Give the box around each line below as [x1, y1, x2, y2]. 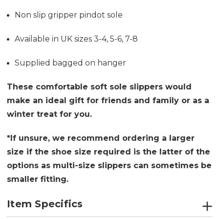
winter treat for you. [7, 109, 92, 119]
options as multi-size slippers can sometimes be [7, 160, 212, 170]
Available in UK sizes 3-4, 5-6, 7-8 [15, 34, 138, 44]
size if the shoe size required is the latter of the [7, 147, 210, 156]
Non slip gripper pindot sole [15, 10, 123, 20]
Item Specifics [7, 197, 83, 210]
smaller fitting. [7, 174, 71, 184]
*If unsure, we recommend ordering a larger [7, 133, 195, 143]
